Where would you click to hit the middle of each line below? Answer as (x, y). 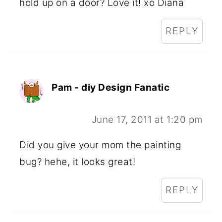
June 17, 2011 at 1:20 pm (147, 120)
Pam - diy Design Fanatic (111, 88)
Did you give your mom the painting (100, 145)
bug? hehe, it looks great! (78, 162)
